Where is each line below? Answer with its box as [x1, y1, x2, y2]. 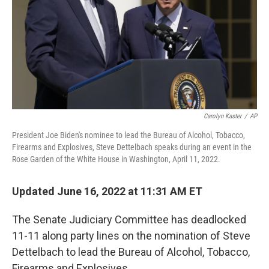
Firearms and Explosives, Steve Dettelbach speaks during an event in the [12, 142, 252, 152]
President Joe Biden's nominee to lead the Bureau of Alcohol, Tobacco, [12, 130, 245, 140]
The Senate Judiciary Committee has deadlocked [12, 213, 246, 226]
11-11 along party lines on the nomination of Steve [12, 229, 250, 242]
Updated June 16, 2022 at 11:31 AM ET [12, 185, 202, 198]
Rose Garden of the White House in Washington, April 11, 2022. [12, 154, 220, 164]
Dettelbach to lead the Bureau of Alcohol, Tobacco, [12, 246, 250, 258]
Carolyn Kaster [204, 112, 241, 120]
